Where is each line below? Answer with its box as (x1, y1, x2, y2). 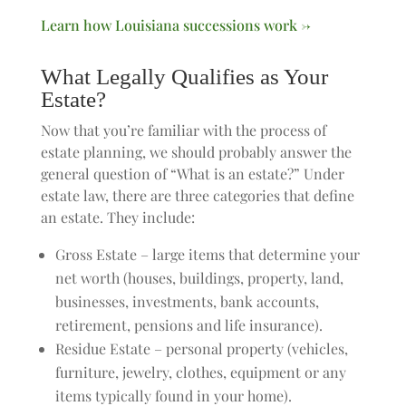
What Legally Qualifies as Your (40, 64, 328, 89)
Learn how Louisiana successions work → (40, 15, 311, 34)
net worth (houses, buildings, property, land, (54, 268, 343, 287)
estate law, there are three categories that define (40, 186, 354, 205)
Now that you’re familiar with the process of (40, 121, 326, 140)
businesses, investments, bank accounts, (54, 292, 319, 311)
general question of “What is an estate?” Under (40, 164, 344, 183)
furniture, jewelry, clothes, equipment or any (54, 362, 346, 382)
